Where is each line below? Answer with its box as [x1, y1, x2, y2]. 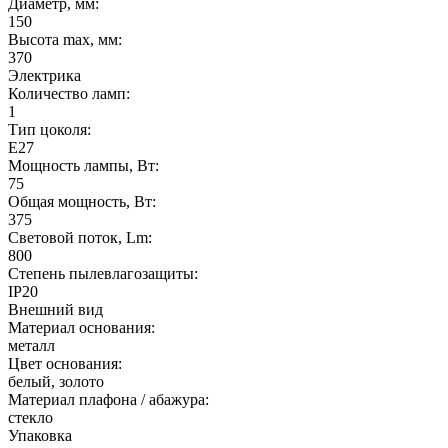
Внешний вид [8, 300, 103, 318]
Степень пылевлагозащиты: [8, 264, 198, 282]
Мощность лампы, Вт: [8, 156, 159, 174]
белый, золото [8, 372, 104, 390]
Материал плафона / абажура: [8, 390, 209, 408]
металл [8, 336, 55, 354]
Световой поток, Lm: [8, 228, 152, 246]
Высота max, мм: [8, 30, 122, 48]
